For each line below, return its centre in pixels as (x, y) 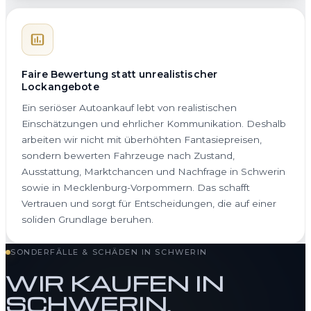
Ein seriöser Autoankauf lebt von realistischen (129, 107)
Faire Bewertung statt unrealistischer (120, 74)
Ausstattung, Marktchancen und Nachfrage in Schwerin (153, 171)
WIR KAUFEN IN (115, 283)
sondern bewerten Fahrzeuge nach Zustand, (128, 155)
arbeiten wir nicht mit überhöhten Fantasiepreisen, (142, 139)
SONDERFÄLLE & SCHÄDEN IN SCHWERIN (109, 252)
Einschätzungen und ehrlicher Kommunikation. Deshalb (154, 123)
